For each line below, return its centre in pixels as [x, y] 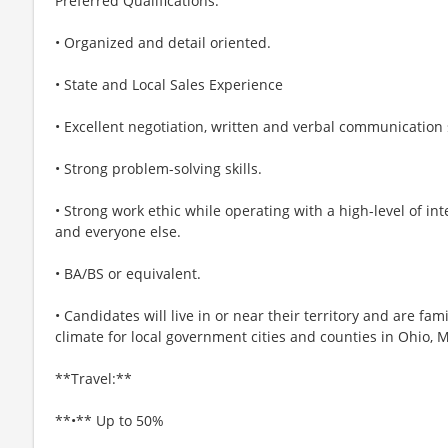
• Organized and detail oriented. [163, 42]
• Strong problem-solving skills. [158, 168]
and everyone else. [118, 231]
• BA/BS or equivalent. [128, 273]
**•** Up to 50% [109, 420]
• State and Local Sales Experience [169, 84]
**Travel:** [93, 378]
